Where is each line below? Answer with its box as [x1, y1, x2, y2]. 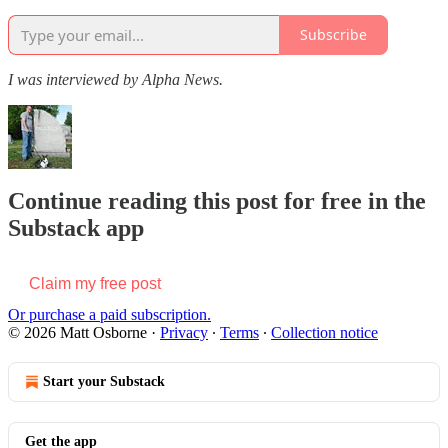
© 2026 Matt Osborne [8, 324, 147, 342]
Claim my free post [29, 275, 161, 293]
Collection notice [271, 324, 378, 342]
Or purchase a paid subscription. [8, 306, 211, 324]
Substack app [8, 215, 144, 242]
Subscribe [300, 25, 367, 45]
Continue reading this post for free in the [8, 188, 426, 215]
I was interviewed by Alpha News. [8, 70, 223, 88]
